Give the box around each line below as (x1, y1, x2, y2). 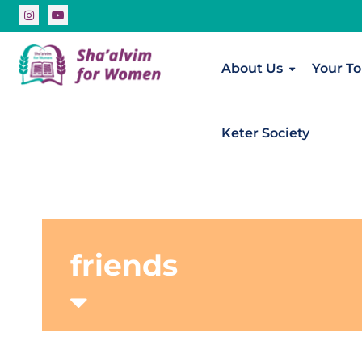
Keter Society (221, 124, 309, 141)
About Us (221, 60, 283, 76)
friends (70, 246, 178, 283)
